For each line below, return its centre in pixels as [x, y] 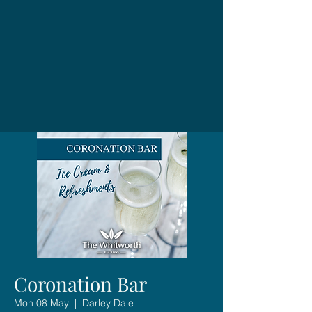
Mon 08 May [41, 303]
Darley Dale [108, 303]
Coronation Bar [80, 283]
